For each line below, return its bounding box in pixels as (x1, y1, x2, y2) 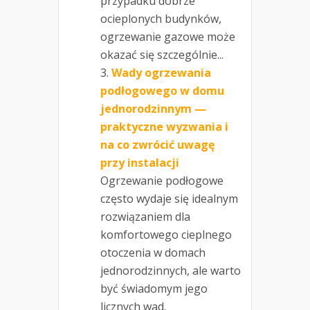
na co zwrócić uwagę (100, 136, 215, 152)
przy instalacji (100, 154, 179, 170)
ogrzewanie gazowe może (100, 28, 235, 44)
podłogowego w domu (100, 82, 224, 98)
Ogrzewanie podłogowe (100, 172, 224, 188)
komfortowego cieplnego (100, 226, 232, 242)
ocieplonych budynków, (100, 10, 221, 26)
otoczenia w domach (100, 244, 206, 260)
